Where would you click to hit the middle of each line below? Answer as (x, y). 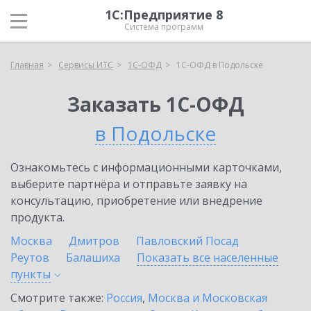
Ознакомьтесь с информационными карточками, (146, 167)
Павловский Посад (187, 241)
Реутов (30, 258)
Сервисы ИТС (86, 65)
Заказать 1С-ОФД (155, 104)
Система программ (164, 27)
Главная (27, 65)
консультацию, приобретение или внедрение (136, 201)
